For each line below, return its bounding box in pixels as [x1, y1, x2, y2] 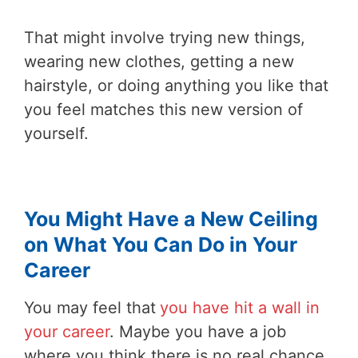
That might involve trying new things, [24, 27, 305, 47]
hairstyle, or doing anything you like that [24, 75, 328, 95]
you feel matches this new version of [24, 99, 303, 119]
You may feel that [24, 297, 156, 317]
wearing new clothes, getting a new [24, 51, 294, 71]
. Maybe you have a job [109, 321, 286, 341]
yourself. [24, 123, 89, 143]
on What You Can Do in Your [24, 232, 297, 257]
